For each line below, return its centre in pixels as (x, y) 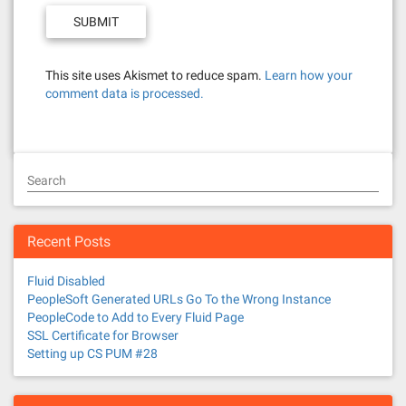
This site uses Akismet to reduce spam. (155, 75)
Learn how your (309, 75)
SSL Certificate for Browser (103, 335)
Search (47, 180)
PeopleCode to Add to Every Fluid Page (135, 317)
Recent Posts (69, 242)
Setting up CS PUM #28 (92, 353)
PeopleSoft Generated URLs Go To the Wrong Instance (179, 299)
